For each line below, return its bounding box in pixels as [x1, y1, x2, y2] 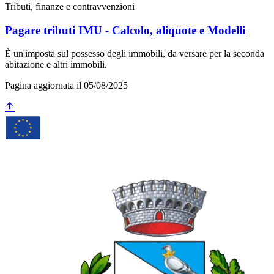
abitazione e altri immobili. [5, 59, 107, 70]
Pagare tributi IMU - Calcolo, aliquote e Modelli [5, 23, 245, 37]
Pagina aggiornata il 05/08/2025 [5, 80, 128, 91]
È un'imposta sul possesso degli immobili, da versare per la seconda [5, 48, 264, 59]
